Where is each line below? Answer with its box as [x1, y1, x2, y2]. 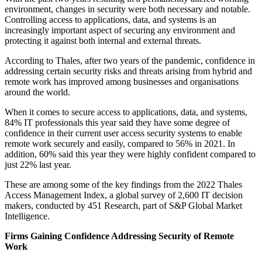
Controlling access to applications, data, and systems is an [5, 15, 216, 25]
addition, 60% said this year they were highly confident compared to [5, 149, 256, 160]
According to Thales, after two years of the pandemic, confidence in [5, 56, 255, 66]
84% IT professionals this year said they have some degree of [5, 118, 230, 128]
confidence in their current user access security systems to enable [5, 128, 242, 139]
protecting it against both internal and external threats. [5, 36, 201, 46]
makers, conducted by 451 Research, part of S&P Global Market [5, 201, 242, 211]
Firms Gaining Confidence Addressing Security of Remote [5, 231, 234, 242]
